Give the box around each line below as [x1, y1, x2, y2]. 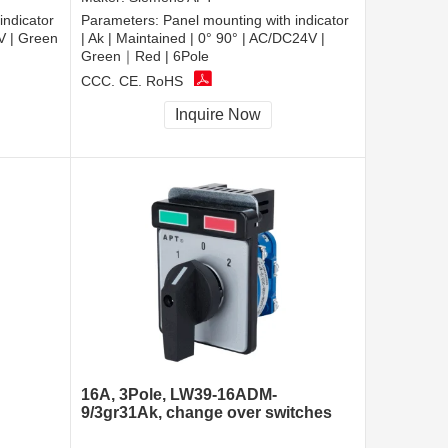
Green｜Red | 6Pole [81, 48, 209, 65]
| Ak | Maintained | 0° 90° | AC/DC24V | [81, 30, 325, 47]
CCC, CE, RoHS [81, 72, 183, 89]
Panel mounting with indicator [163, 12, 349, 29]
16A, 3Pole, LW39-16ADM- [81, 386, 277, 404]
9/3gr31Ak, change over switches [81, 404, 332, 422]
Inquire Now [175, 106, 261, 124]
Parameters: [81, 12, 163, 29]
